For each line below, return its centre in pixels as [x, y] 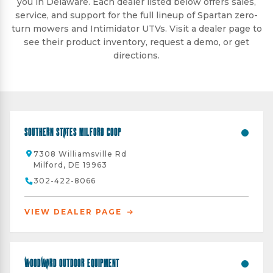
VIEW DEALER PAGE [75, 212]
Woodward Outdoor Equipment [72, 263]
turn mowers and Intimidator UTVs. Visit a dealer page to [136, 29]
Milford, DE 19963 [70, 165]
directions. [136, 55]
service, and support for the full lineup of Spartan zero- [136, 15]
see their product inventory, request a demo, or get [136, 42]
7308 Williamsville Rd [80, 154]
